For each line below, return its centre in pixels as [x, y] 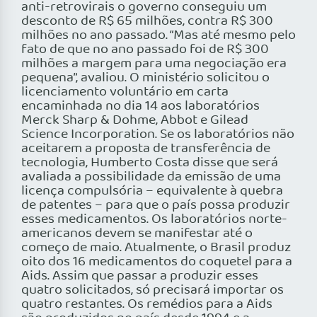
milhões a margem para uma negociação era [154, 64]
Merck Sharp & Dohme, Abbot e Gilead [135, 121]
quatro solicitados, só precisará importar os [152, 290]
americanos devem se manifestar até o [137, 234]
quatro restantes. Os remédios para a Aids [147, 305]
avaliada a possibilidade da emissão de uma [151, 177]
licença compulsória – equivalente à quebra [152, 191]
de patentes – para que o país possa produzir [156, 206]
